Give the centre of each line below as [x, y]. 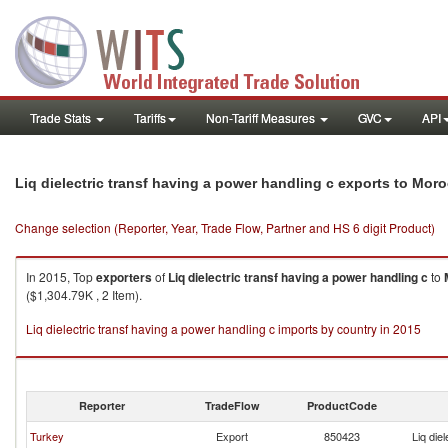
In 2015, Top [61, 276]
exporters [124, 277]
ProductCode [342, 405]
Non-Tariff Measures [262, 117]
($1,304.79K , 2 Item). [84, 294]
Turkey [47, 436]
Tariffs [150, 117]
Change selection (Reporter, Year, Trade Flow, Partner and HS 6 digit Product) [225, 227]
